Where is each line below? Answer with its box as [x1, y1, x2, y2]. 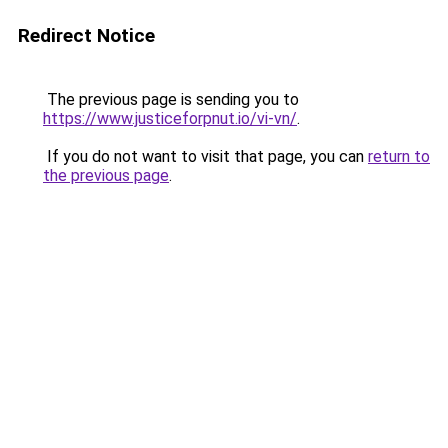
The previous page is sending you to [43, 90, 299, 109]
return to [368, 147, 430, 166]
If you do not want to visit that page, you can [43, 147, 368, 166]
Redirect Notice [18, 24, 155, 47]
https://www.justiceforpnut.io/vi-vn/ [43, 109, 297, 128]
